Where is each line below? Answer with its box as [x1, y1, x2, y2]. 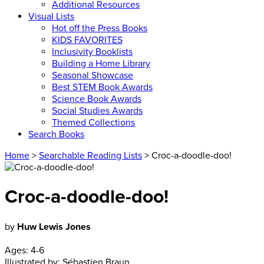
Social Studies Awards [52, 105, 143, 117]
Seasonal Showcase [52, 70, 133, 81]
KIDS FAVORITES [52, 34, 123, 46]
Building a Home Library [52, 58, 150, 70]
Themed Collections [52, 117, 135, 128]
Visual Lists [28, 11, 74, 22]
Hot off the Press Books [52, 22, 147, 34]
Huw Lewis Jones [17, 220, 91, 233]
